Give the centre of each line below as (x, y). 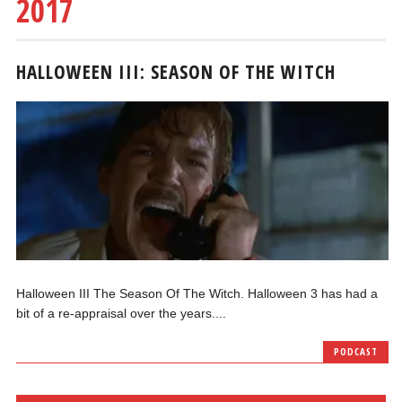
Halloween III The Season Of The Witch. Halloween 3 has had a (197, 293)
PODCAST (355, 351)
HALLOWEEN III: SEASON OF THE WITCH (176, 72)
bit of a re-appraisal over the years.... (122, 313)
